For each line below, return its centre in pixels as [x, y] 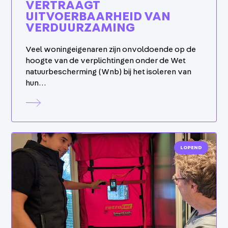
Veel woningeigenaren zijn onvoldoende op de [111, 49]
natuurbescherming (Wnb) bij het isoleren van [109, 72]
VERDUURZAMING [80, 28]
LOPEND [191, 147]
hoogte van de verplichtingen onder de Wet [106, 60]
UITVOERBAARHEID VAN [98, 17]
